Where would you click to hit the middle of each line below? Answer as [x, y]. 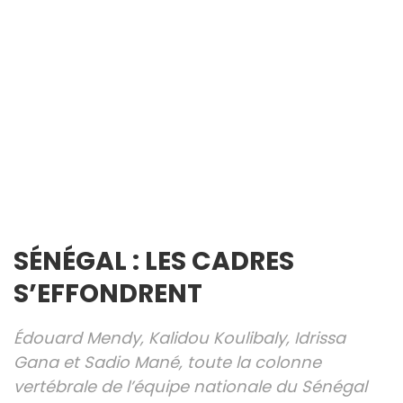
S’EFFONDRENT [108, 294]
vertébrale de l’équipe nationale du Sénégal [190, 387]
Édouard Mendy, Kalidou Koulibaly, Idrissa [179, 338]
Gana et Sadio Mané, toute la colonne [167, 363]
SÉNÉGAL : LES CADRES [154, 261]
